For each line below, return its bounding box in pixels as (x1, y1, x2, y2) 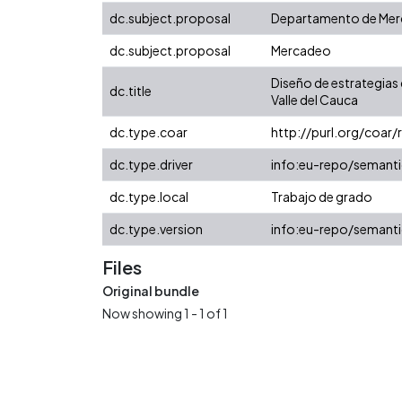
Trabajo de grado (271, 188, 372, 205)
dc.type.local (109, 188, 188, 205)
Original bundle (102, 282, 199, 299)
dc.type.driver (109, 155, 193, 172)
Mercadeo (271, 41, 331, 58)
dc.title (109, 82, 152, 99)
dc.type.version (109, 220, 203, 237)
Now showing (102, 304, 184, 321)
